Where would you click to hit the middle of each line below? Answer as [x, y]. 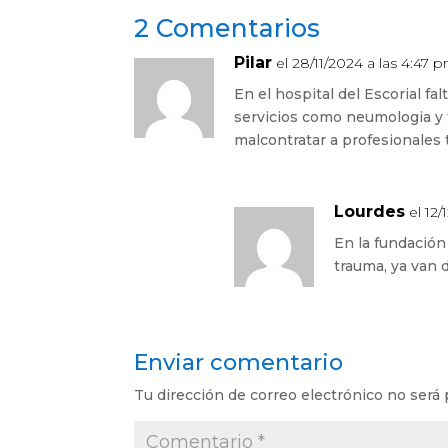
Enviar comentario [239, 362]
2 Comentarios [227, 27]
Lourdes [370, 211]
